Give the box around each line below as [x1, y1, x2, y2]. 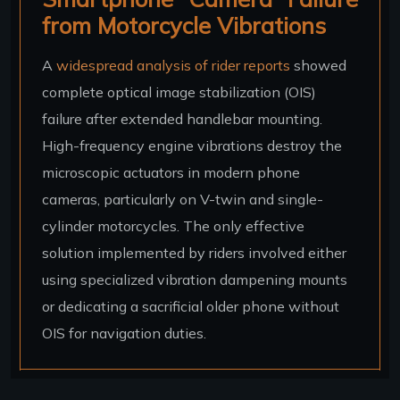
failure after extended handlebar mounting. [42, 109, 322, 128]
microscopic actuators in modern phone [42, 162, 300, 181]
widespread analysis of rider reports [56, 55, 290, 74]
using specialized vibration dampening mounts [42, 270, 347, 288]
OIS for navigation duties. [42, 323, 206, 342]
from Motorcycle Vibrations [42, 10, 326, 39]
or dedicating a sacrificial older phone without [42, 296, 339, 315]
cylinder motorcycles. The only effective [42, 216, 304, 235]
